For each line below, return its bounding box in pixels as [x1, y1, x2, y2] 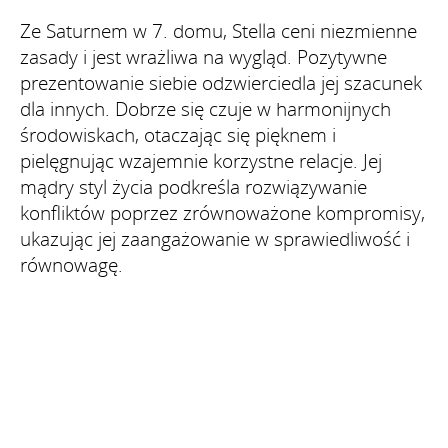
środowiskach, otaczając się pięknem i [20, 121, 336, 148]
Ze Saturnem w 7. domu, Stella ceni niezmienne [20, 17, 417, 44]
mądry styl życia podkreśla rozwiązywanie [20, 173, 367, 200]
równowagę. [20, 251, 123, 278]
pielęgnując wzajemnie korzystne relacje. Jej [20, 147, 382, 174]
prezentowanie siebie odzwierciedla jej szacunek [20, 69, 422, 96]
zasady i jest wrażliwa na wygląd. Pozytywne [20, 43, 387, 70]
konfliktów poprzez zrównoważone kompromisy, [20, 199, 425, 226]
